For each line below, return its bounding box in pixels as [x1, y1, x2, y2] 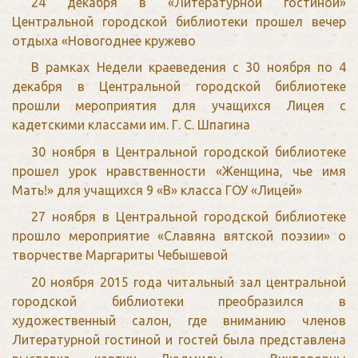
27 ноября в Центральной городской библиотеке [31, 209, 346, 225]
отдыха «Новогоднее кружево [12, 33, 196, 48]
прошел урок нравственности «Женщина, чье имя [12, 163, 346, 178]
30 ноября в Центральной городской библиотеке [31, 144, 346, 159]
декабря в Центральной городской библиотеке [12, 79, 346, 94]
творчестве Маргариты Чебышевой [12, 248, 228, 263]
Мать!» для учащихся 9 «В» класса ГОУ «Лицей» [12, 182, 302, 197]
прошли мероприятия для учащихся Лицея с [12, 98, 346, 113]
